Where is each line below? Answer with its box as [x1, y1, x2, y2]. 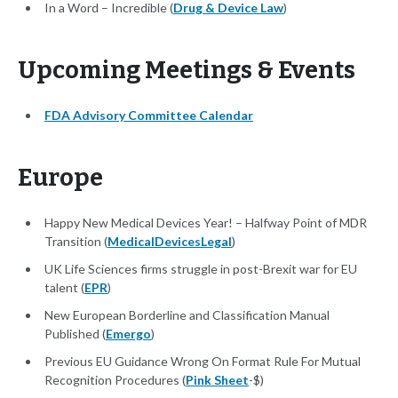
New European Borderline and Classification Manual [44, 307, 330, 323]
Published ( [44, 326, 106, 342]
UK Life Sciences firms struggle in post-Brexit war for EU [44, 261, 357, 277]
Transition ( [44, 234, 107, 250]
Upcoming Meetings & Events [18, 56, 355, 85]
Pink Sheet [186, 372, 249, 388]
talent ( [44, 280, 84, 296]
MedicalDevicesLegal [107, 234, 232, 250]
